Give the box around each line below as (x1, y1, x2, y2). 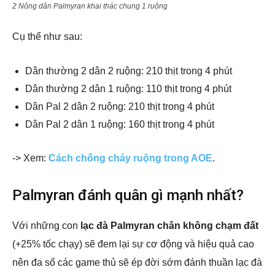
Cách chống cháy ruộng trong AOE (48, 152, 212, 163)
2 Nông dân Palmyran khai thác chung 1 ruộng (12, 1, 168, 10)
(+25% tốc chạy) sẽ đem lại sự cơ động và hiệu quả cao (12, 238, 254, 249)
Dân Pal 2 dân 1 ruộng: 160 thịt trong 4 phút (25, 118, 214, 130)
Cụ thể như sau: (12, 31, 82, 42)
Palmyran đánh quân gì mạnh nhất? (12, 186, 244, 204)
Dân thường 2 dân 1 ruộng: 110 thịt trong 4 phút (25, 83, 231, 94)
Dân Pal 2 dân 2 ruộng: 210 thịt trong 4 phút (25, 101, 214, 112)
